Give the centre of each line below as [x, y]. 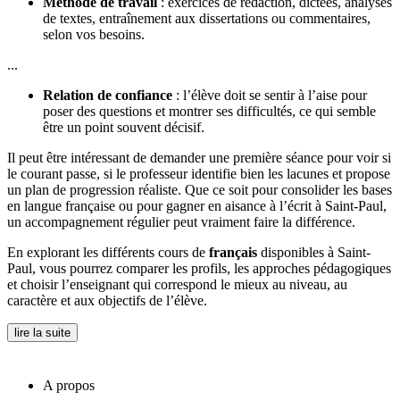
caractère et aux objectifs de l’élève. [107, 301]
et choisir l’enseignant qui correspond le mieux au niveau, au [177, 285]
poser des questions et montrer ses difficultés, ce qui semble [209, 112]
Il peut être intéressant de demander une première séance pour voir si [199, 158]
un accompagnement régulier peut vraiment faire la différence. [181, 222]
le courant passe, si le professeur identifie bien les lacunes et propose [199, 174]
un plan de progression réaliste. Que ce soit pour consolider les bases [200, 190]
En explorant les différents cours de [108, 253]
